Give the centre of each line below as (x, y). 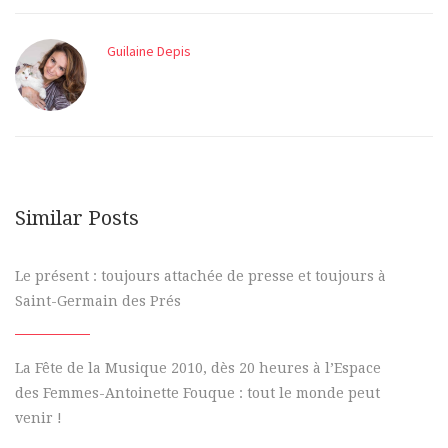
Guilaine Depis (149, 51)
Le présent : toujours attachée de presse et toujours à (200, 276)
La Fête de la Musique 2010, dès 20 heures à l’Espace (198, 368)
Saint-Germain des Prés (98, 301)
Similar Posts (77, 217)
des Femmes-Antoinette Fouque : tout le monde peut (197, 393)
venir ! (38, 418)
